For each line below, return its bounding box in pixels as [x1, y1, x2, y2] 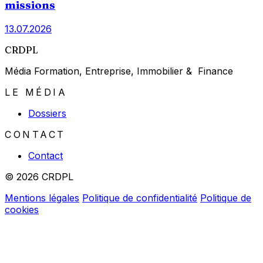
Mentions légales [5, 191, 79, 204]
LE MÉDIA [5, 86, 68, 98]
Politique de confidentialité [82, 191, 197, 204]
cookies [5, 203, 39, 215]
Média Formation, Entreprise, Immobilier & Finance [5, 65, 233, 77]
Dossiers [28, 107, 66, 119]
